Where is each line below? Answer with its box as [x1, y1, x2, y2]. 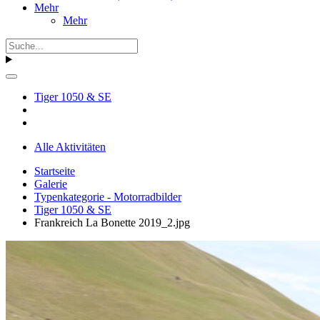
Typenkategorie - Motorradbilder [34, 190, 181, 203]
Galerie [34, 177, 67, 190]
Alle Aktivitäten [34, 140, 106, 153]
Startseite [34, 164, 75, 177]
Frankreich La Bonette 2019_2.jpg [34, 216, 190, 229]
